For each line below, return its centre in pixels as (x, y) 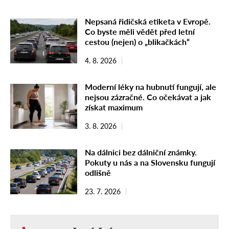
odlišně (98, 173)
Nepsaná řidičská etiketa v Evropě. (148, 21)
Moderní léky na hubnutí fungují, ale (151, 87)
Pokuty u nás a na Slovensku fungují (150, 163)
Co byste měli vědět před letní (140, 32)
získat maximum (114, 107)
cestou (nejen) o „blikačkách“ (137, 42)
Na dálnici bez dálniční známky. (141, 152)
